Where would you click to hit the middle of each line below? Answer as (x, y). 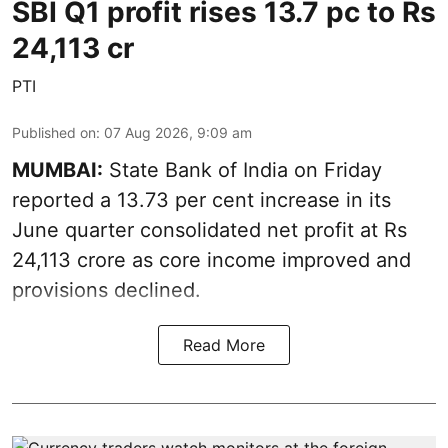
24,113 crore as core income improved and (211, 259)
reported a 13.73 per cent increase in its (201, 199)
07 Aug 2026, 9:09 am (178, 132)
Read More (224, 344)
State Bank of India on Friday (242, 169)
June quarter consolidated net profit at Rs (209, 229)
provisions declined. (106, 289)
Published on (54, 132)
